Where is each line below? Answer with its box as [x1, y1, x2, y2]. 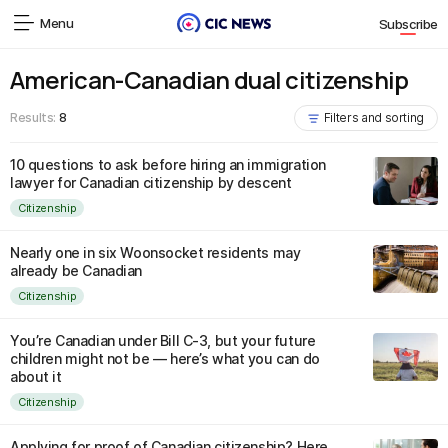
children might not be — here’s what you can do [10, 350, 320, 367]
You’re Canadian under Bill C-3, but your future [10, 332, 316, 349]
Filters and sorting [323, 110, 424, 125]
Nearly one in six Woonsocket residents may [10, 244, 301, 261]
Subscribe [378, 16, 438, 33]
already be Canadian [10, 262, 143, 279]
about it [10, 368, 62, 385]
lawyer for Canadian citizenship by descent [10, 174, 292, 191]
